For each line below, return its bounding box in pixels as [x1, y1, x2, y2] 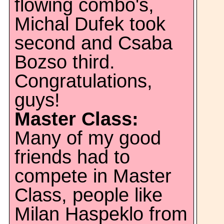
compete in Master [14, 165, 171, 186]
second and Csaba [14, 32, 172, 53]
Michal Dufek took [14, 13, 165, 34]
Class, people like [14, 184, 162, 205]
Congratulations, [14, 70, 152, 91]
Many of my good [14, 127, 161, 148]
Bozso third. [14, 51, 115, 72]
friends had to [14, 146, 130, 167]
